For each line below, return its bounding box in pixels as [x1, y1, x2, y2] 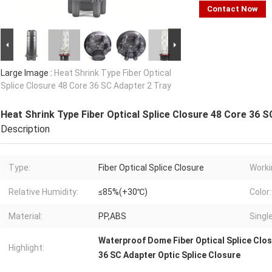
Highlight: [8, 243, 44, 253]
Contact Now [207, 4, 258, 14]
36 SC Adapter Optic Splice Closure [98, 250, 240, 260]
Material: [8, 211, 42, 222]
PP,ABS [98, 211, 126, 222]
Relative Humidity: [8, 187, 78, 197]
